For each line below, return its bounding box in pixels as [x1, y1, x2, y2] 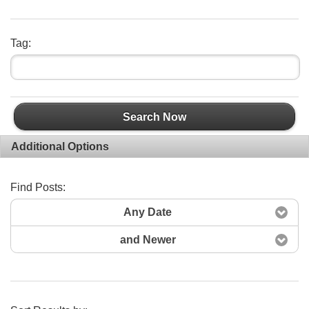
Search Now [123, 110, 186, 123]
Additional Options [11, 140, 109, 152]
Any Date [123, 206, 172, 219]
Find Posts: [10, 181, 66, 193]
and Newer [119, 233, 176, 246]
